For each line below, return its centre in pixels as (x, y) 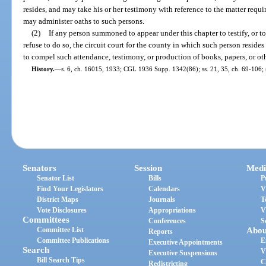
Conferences (167, 221)
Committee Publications (73, 241)
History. (43, 69)
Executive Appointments (186, 243)
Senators (40, 168)
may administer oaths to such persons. (84, 21)
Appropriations (172, 210)
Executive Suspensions (183, 253)
